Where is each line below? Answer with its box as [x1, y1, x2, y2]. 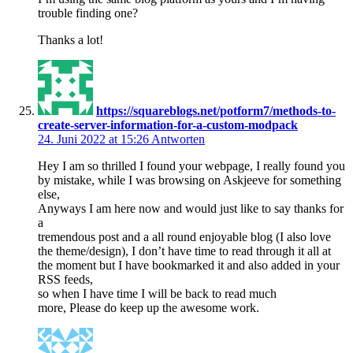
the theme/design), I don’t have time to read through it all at [38, 243, 331, 258]
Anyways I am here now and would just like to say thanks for [38, 201, 344, 215]
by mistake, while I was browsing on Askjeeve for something [38, 173, 341, 187]
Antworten [151, 132, 205, 146]
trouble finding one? [38, 6, 138, 20]
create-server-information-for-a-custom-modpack [38, 117, 298, 132]
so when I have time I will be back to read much [38, 286, 277, 300]
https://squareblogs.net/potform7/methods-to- [96, 103, 336, 117]
